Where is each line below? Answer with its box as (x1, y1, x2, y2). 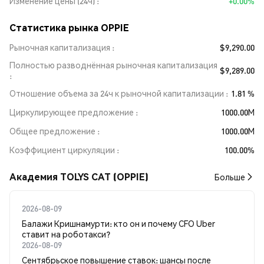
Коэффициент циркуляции (9, 144, 115, 155)
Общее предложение (9, 126, 95, 136)
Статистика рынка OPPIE (9, 21, 129, 34)
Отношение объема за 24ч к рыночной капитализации (9, 88, 224, 98)
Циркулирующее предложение (9, 107, 134, 117)
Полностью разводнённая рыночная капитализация (9, 60, 217, 70)
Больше (214, 171, 245, 182)
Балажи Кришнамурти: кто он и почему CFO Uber (22, 218, 215, 229)
